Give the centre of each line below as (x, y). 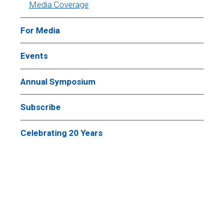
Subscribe (41, 107)
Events (34, 56)
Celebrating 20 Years (61, 133)
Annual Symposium (58, 81)
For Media (40, 30)
